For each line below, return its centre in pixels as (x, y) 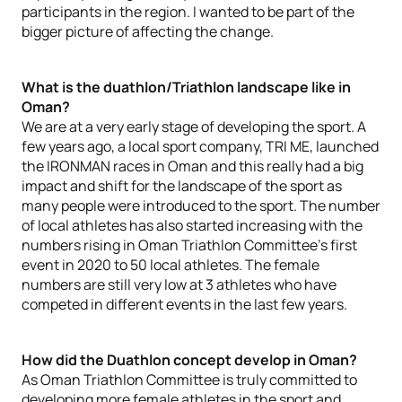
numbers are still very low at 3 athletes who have (179, 284)
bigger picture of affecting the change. (149, 31)
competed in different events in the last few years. (184, 304)
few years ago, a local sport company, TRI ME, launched (200, 146)
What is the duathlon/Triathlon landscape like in (186, 87)
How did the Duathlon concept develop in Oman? (189, 360)
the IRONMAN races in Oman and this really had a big (192, 166)
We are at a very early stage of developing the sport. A (194, 127)
